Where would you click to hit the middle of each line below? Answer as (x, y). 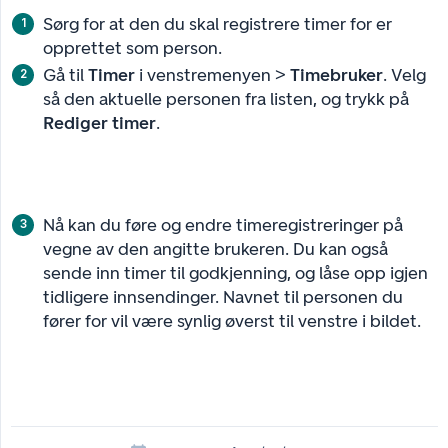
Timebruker (336, 74)
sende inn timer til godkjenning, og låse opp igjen (235, 272)
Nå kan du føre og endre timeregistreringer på (223, 224)
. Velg (404, 74)
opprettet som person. (132, 47)
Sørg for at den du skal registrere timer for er (217, 23)
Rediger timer (99, 122)
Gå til (65, 74)
